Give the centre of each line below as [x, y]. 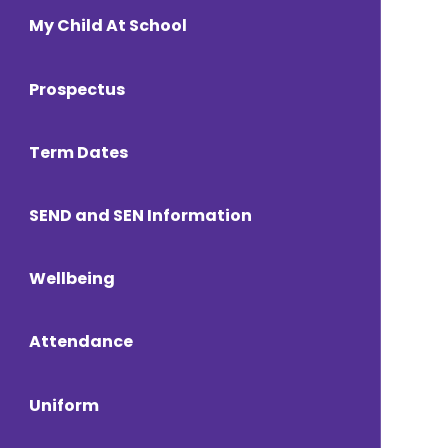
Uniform [63, 405]
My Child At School [107, 26]
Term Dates [78, 152]
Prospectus [76, 89]
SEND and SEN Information [140, 215]
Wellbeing [71, 279]
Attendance [80, 342]
